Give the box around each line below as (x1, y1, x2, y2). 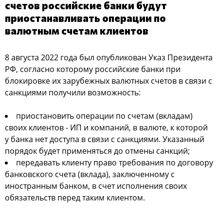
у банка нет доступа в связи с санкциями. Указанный (5, 134, 204, 145)
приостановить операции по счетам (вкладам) (16, 110, 193, 121)
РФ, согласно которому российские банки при (5, 64, 181, 74)
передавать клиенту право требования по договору (16, 157, 213, 168)
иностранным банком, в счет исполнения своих (5, 181, 187, 191)
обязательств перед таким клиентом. (5, 192, 145, 203)
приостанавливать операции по (5, 12, 166, 24)
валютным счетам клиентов (5, 24, 148, 36)
